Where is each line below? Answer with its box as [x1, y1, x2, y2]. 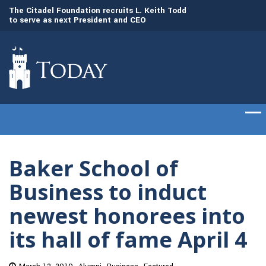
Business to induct [9, 177, 207, 207]
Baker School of [9, 153, 178, 183]
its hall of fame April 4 [9, 224, 247, 255]
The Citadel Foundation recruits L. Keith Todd [9, 5, 186, 16]
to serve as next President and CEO [9, 14, 146, 26]
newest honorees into [9, 201, 245, 231]
